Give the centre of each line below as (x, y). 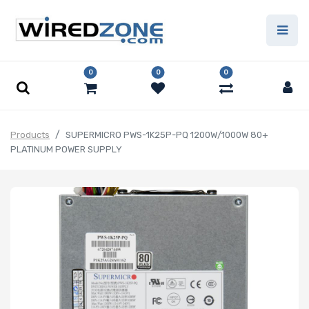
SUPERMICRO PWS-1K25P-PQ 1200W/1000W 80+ (167, 135)
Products (30, 135)
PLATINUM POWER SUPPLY (66, 150)
